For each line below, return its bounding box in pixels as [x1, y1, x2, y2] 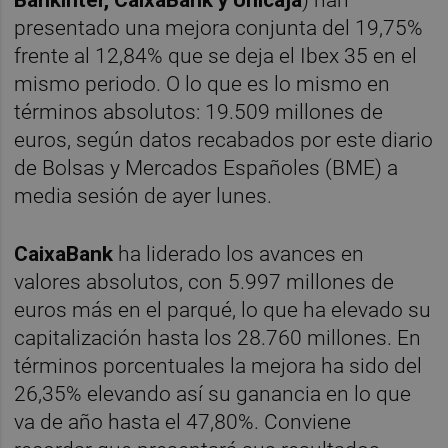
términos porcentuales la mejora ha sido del [14, 353, 423, 378]
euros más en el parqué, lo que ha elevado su [14, 297, 432, 322]
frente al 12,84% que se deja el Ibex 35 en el [14, 44, 418, 69]
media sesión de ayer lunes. [14, 184, 273, 209]
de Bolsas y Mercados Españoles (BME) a [14, 156, 399, 181]
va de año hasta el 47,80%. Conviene [14, 409, 352, 434]
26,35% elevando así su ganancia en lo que [14, 381, 412, 406]
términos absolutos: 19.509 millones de [14, 100, 384, 125]
